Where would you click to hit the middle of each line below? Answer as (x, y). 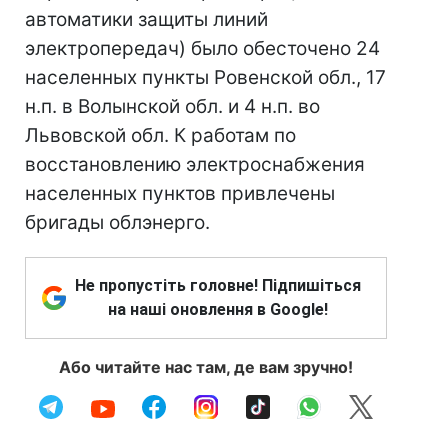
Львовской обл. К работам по (160, 135)
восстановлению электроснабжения (195, 164)
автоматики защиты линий (146, 19)
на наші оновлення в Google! (218, 309)
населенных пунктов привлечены (180, 193)
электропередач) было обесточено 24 (202, 48)
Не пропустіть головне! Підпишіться (218, 285)
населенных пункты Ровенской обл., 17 (205, 77)
